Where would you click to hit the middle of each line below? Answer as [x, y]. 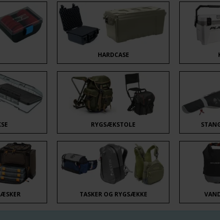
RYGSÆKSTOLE [113, 124]
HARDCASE [113, 55]
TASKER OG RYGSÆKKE [113, 194]
